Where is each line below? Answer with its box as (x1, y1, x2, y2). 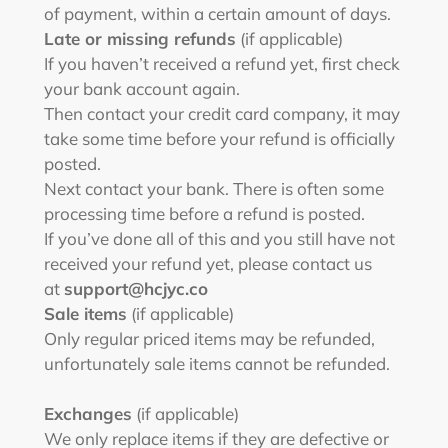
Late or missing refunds (44, 28, 236, 49)
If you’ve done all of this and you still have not (44, 228, 395, 249)
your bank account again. (44, 78, 240, 99)
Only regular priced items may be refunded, (44, 328, 375, 349)
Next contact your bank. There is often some (44, 178, 384, 199)
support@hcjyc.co (64, 278, 208, 299)
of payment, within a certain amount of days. (44, 3, 395, 24)
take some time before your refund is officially (44, 128, 395, 149)
